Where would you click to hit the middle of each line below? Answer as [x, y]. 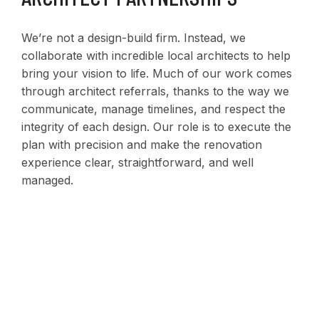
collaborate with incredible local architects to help [156, 55]
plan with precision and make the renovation [142, 144]
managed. [47, 180]
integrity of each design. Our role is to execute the [156, 126]
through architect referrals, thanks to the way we [155, 91]
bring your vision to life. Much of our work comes [157, 73]
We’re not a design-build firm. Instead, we [134, 37]
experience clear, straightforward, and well [137, 162]
